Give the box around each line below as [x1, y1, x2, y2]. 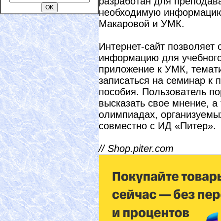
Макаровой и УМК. [99, 18, 184, 30]
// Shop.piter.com [99, 143, 174, 154]
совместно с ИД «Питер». [99, 120, 216, 132]
